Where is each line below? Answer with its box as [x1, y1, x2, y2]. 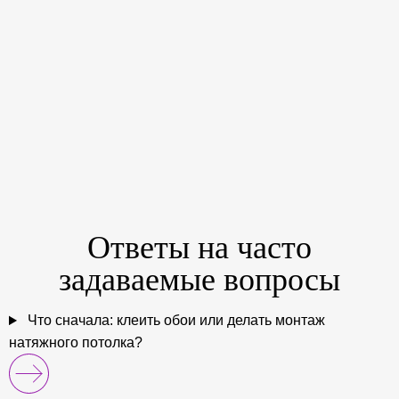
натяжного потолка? [9, 335, 142, 351]
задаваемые [59, 262, 216, 298]
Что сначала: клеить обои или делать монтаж [23, 313, 325, 329]
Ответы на [87, 230, 237, 266]
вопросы [216, 262, 340, 298]
